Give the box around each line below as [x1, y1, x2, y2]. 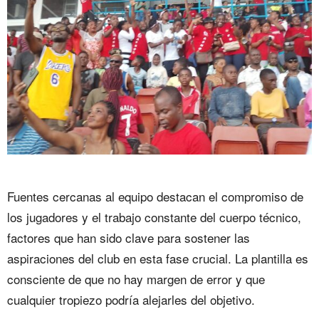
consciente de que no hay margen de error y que [7, 270, 265, 288]
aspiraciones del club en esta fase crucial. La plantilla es [7, 249, 308, 268]
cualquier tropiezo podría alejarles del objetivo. [7, 291, 255, 309]
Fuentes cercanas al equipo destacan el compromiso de [7, 187, 303, 206]
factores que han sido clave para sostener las [7, 229, 250, 247]
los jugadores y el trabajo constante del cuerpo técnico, [7, 208, 301, 226]
